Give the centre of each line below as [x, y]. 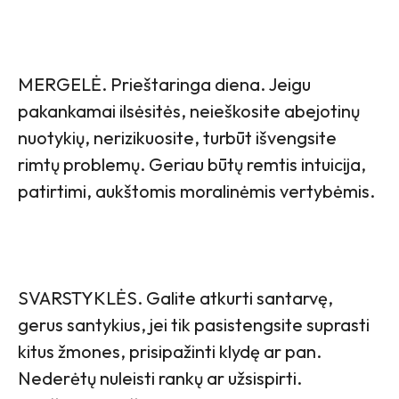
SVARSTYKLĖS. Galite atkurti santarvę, [175, 297]
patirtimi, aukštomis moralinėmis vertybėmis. [196, 191]
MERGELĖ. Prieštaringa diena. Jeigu [164, 84]
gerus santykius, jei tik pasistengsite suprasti [194, 324]
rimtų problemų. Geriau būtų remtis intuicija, [192, 164]
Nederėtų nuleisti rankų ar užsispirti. [160, 378]
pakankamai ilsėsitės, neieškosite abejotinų [189, 110]
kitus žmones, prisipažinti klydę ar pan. [170, 351]
